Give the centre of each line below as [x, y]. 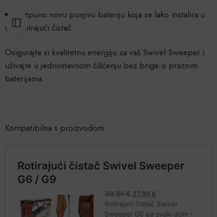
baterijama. [25, 79]
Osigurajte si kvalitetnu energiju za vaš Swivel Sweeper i [105, 53]
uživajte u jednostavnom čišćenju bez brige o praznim [101, 66]
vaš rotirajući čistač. [39, 28]
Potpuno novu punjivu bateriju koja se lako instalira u [111, 15]
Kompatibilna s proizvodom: [56, 128]
